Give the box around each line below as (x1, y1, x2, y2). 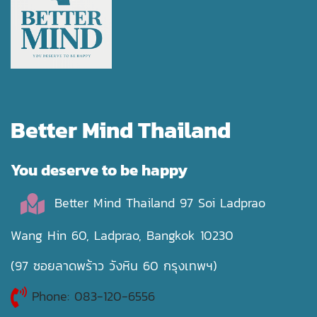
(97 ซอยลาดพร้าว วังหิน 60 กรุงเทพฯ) (11, 256, 217, 276)
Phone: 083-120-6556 (26, 287, 165, 306)
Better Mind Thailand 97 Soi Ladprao (44, 193, 265, 213)
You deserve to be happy (11, 158, 188, 183)
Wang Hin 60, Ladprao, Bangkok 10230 (11, 226, 234, 246)
